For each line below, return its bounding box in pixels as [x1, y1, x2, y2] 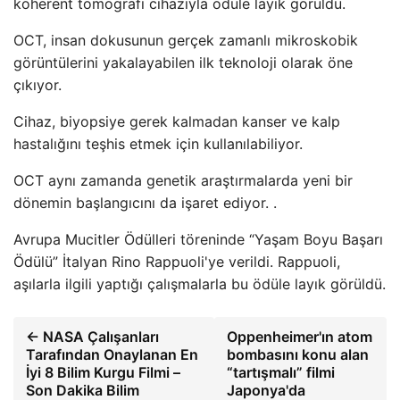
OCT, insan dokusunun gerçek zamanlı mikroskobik [13, 31, 358, 49]
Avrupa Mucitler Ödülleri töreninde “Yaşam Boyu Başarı [13, 230, 383, 248]
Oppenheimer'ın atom [227, 328, 373, 346]
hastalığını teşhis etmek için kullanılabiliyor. [13, 135, 303, 153]
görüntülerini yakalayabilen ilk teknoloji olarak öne [13, 54, 353, 71]
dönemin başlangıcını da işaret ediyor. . [13, 194, 277, 212]
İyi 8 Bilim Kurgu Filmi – [26, 363, 180, 381]
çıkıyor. [13, 76, 62, 94]
